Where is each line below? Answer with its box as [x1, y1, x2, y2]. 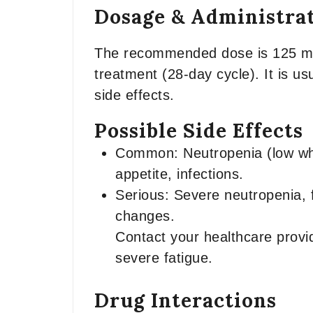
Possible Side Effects [94, 118, 303, 143]
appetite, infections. [115, 166, 244, 182]
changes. [115, 208, 175, 224]
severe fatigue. [115, 250, 213, 265]
